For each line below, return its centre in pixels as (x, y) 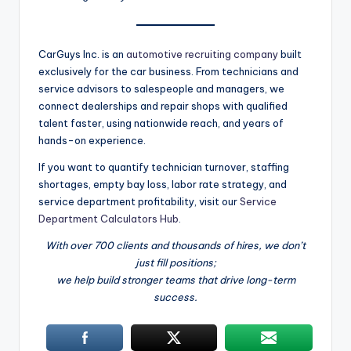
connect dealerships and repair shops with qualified (163, 106)
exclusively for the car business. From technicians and (168, 72)
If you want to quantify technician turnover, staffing (164, 167)
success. (175, 297)
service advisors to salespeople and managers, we (161, 89)
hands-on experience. (93, 141)
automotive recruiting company (202, 54)
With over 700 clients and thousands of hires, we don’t (175, 246)
